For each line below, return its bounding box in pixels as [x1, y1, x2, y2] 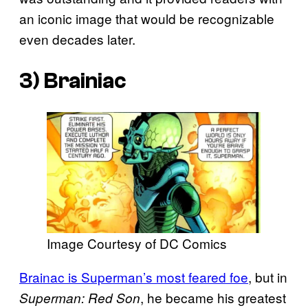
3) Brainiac [19, 68, 126, 93]
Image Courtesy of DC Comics [47, 233, 227, 252]
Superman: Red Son [19, 288, 140, 307]
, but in [248, 267, 287, 286]
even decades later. [19, 30, 135, 49]
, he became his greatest [140, 287, 286, 307]
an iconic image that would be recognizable [19, 9, 274, 28]
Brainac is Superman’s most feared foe [19, 267, 248, 286]
